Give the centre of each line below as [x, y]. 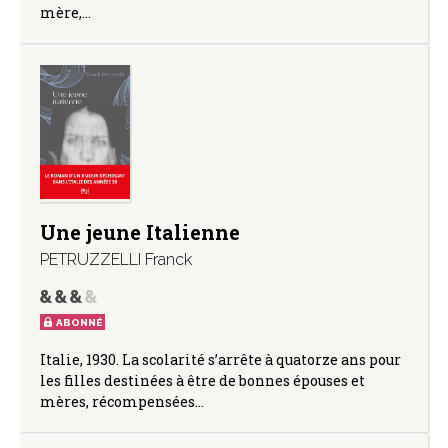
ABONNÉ [79, 322]
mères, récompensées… [122, 401]
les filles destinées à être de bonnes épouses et [202, 380]
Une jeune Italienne [140, 231]
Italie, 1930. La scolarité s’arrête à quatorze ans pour [220, 359]
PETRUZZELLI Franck [116, 259]
